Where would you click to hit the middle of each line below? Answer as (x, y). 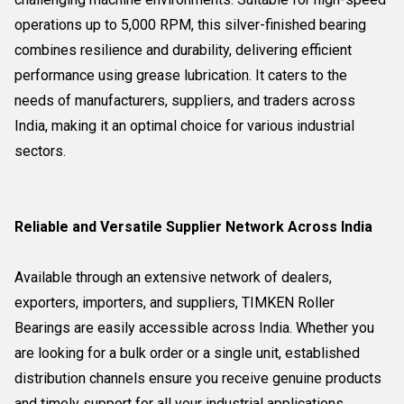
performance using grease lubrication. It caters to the (181, 75)
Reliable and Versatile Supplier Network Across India (193, 227)
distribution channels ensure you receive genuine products (198, 378)
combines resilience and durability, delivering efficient (183, 50)
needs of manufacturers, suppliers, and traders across (185, 101)
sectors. (40, 151)
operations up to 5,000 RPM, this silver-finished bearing (190, 25)
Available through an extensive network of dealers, (173, 277)
